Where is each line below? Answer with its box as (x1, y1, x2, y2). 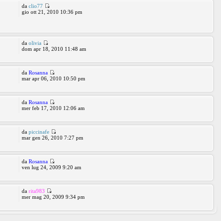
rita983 (28, 188, 45, 194)
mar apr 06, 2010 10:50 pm (21, 75, 85, 81)
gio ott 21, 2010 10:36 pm (21, 9, 82, 15)
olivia (28, 40, 41, 46)
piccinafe (28, 129, 49, 135)
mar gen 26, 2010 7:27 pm (21, 135, 83, 141)
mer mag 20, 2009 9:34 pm (21, 194, 85, 200)
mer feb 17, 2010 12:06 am (21, 105, 85, 111)
